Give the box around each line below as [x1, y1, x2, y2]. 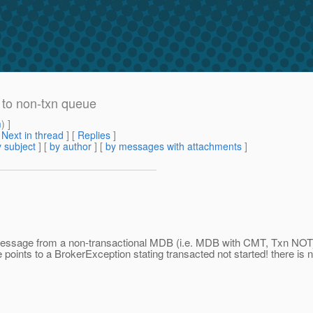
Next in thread [1, 128, 64, 143]
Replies [78, 128, 110, 143]
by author [50, 139, 92, 154]
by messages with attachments [105, 139, 242, 154]
